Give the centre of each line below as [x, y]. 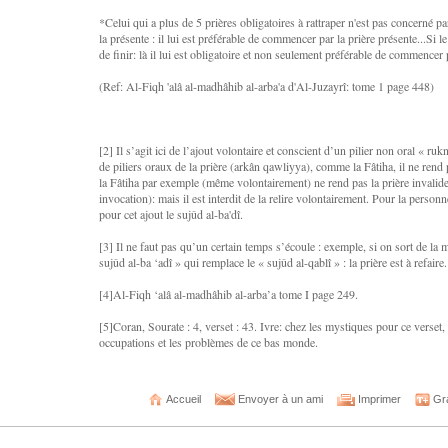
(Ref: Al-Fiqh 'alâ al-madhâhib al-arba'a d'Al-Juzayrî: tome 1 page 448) [266, 86]
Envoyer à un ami [278, 399]
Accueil [181, 399]
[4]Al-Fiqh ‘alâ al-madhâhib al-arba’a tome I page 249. [228, 294]
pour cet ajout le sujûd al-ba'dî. [171, 214]
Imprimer [377, 399]
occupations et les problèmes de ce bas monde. [208, 342]
